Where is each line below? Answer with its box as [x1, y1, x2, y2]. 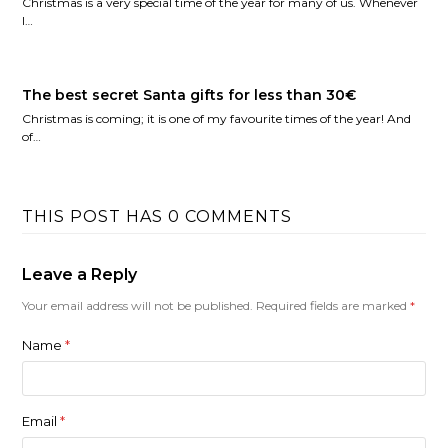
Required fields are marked [256, 297, 411, 313]
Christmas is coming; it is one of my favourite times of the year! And [22, 110, 412, 126]
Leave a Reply [22, 264, 138, 284]
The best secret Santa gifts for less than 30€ [22, 85, 357, 104]
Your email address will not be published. [22, 297, 254, 313]
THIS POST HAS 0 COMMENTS [22, 206, 293, 226]
